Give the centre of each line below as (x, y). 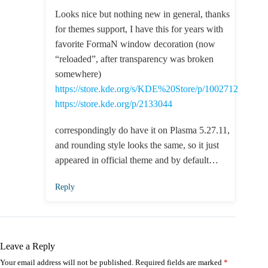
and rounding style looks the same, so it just (137, 145)
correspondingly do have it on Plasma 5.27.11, (142, 130)
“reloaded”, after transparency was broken (134, 59)
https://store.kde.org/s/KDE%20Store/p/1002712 (147, 89)
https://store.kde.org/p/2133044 (114, 103)
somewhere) (78, 74)
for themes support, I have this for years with (139, 29)
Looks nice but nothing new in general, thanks (142, 14)
